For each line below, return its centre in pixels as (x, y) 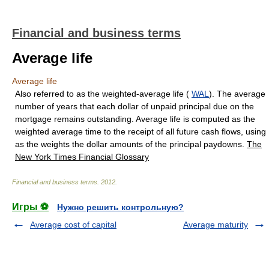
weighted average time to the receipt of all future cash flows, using (141, 131)
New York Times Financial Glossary (82, 157)
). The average (237, 94)
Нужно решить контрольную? (120, 207)
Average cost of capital (73, 225)
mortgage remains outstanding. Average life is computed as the (135, 119)
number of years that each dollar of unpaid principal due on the (134, 106)
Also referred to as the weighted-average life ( (103, 94)
